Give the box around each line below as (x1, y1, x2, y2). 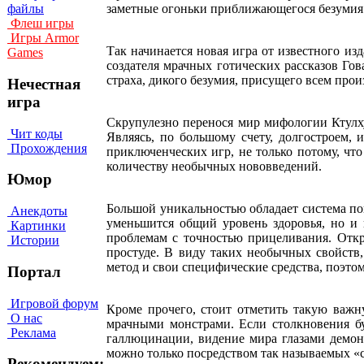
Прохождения (7, 141, 87, 155)
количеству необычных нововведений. (106, 158, 322, 173)
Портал (7, 262, 61, 280)
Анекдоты (7, 204, 67, 219)
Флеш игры (7, 16, 74, 31)
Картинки (7, 219, 66, 233)
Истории (7, 233, 59, 248)
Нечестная (7, 76, 80, 93)
